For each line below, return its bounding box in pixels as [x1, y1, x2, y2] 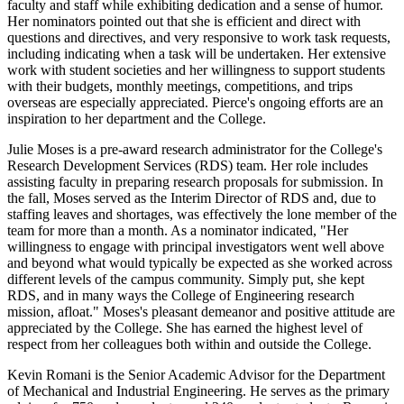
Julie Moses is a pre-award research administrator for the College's [7, 142, 382, 158]
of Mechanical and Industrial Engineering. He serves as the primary [7, 383, 390, 399]
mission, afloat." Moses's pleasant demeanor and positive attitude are [7, 304, 395, 320]
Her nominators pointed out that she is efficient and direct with [7, 14, 361, 30]
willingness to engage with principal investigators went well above [7, 239, 384, 255]
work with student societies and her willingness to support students [7, 62, 385, 78]
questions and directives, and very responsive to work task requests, [7, 30, 390, 46]
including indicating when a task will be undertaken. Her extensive [7, 46, 386, 62]
